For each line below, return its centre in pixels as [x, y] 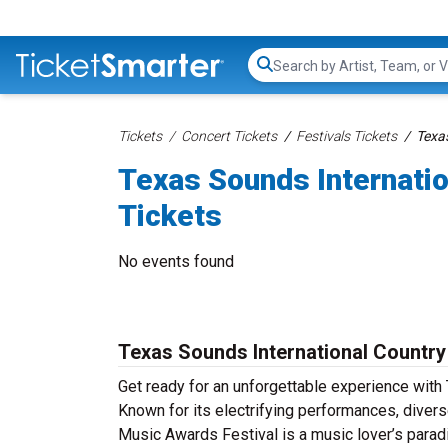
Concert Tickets [229, 136]
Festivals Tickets [346, 136]
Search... [300, 75]
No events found [176, 261]
